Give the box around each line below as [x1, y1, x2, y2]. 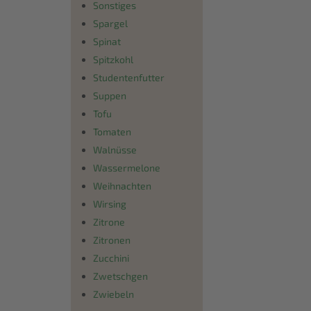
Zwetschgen [93, 269, 148, 282]
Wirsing [93, 197, 126, 210]
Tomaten [93, 125, 131, 137]
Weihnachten [93, 179, 151, 192]
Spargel [93, 17, 128, 29]
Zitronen [93, 233, 131, 246]
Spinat [93, 35, 121, 47]
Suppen [93, 89, 126, 101]
